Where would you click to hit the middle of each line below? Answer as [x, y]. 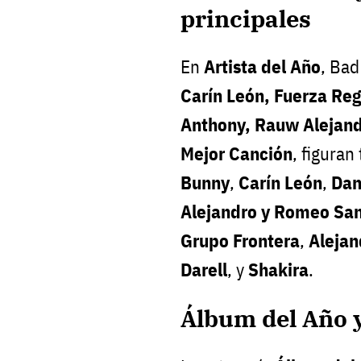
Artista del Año [262, 66]
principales [246, 18]
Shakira [278, 269]
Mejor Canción [237, 153]
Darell [204, 269]
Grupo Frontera [240, 240]
